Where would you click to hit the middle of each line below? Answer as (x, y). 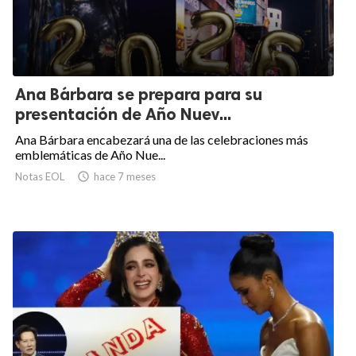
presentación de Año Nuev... (123, 114)
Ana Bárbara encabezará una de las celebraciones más (162, 140)
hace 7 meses (125, 177)
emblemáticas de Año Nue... (90, 155)
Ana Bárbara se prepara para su (139, 95)
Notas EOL (40, 177)
